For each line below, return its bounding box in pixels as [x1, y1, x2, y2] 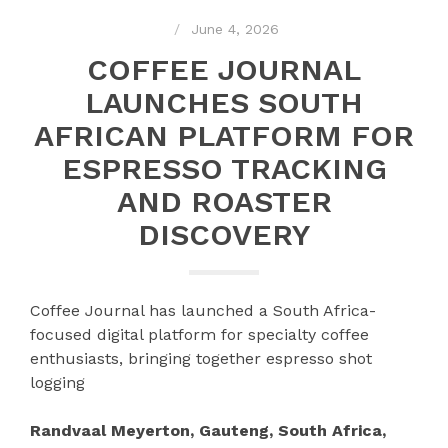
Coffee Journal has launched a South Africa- [30, 300, 376, 320]
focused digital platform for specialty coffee [30, 324, 369, 344]
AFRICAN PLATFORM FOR [34, 117, 414, 153]
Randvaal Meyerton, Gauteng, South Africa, [30, 420, 386, 440]
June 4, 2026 [191, 20, 279, 37]
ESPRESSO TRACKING [61, 150, 387, 186]
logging [30, 372, 85, 392]
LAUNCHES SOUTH [85, 84, 363, 120]
